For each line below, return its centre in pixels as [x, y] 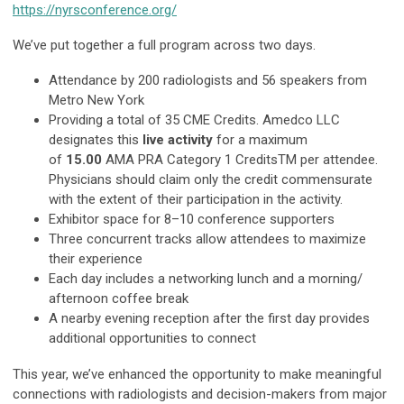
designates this [96, 139]
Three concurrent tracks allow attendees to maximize [207, 239]
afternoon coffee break [119, 298]
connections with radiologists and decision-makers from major [200, 394]
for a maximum [260, 139]
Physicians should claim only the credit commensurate [211, 179]
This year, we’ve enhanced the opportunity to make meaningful [197, 374]
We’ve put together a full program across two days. [164, 45]
